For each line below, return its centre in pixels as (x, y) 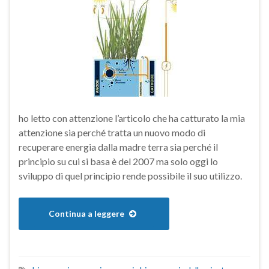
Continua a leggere (87, 213)
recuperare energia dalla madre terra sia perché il (118, 147)
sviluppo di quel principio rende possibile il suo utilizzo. (130, 176)
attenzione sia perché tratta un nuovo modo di (112, 132)
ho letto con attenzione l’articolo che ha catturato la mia (132, 118)
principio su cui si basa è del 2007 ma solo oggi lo (118, 161)
